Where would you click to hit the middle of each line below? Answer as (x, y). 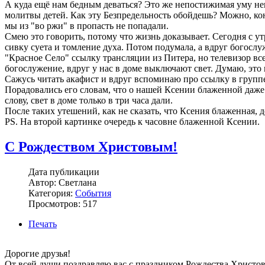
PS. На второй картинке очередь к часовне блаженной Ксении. (132, 122)
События (93, 193)
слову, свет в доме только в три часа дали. (89, 101)
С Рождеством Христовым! (91, 146)
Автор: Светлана (62, 182)
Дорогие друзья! (38, 253)
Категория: (52, 193)
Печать (43, 224)
